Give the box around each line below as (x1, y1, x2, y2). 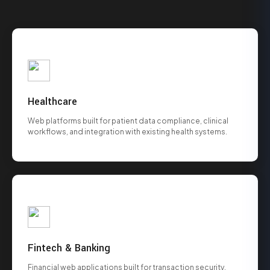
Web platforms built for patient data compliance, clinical (28, 116, 228, 125)
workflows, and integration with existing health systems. (28, 127, 227, 136)
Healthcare (28, 94, 77, 108)
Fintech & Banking (28, 240, 110, 255)
